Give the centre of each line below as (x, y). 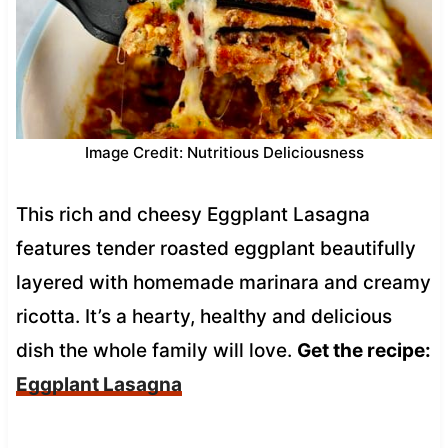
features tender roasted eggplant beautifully (215, 248)
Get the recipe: (363, 350)
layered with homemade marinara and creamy (223, 282)
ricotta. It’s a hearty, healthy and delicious (203, 316)
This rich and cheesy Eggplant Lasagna (192, 214)
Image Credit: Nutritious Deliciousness (224, 152)
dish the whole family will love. (156, 350)
